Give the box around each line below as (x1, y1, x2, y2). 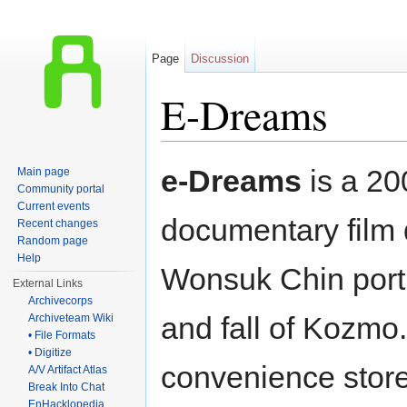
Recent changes (17, 217, 99, 230)
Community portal (17, 183, 105, 195)
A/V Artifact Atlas (28, 363, 108, 376)
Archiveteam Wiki (28, 312, 114, 324)
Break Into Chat (28, 381, 105, 393)
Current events (17, 200, 91, 213)
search (281, 141, 320, 156)
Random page (17, 234, 89, 247)
